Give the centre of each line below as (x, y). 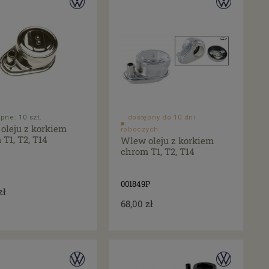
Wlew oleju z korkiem (167, 141)
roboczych (140, 130)
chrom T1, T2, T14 (157, 152)
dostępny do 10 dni (162, 118)
